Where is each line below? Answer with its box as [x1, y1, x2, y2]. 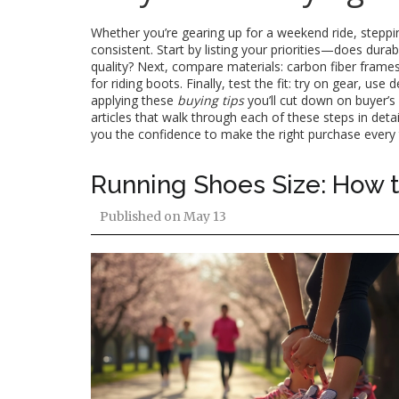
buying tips [177, 92, 244, 109]
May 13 [181, 208, 226, 224]
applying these [91, 92, 177, 109]
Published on [100, 208, 181, 224]
